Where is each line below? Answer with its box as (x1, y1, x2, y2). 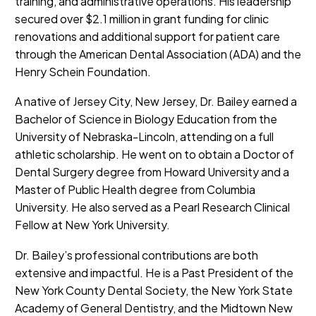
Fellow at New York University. (15, 217, 170, 233)
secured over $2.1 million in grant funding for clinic (15, 11, 269, 26)
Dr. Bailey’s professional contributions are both (15, 247, 258, 262)
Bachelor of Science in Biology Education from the (15, 111, 277, 127)
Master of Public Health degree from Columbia (15, 182, 255, 197)
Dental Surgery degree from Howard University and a (15, 164, 289, 180)
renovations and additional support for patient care (15, 28, 280, 44)
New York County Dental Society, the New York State (15, 282, 293, 298)
